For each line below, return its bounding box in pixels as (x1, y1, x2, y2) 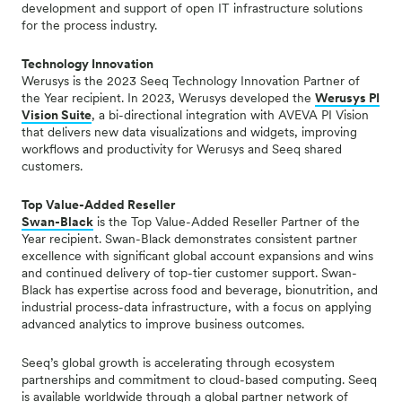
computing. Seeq (282, 372, 377, 387)
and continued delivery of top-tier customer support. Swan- (22, 266, 357, 280)
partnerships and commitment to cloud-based (22, 372, 278, 387)
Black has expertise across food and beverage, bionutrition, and (22, 283, 378, 297)
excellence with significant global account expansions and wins (22, 249, 373, 263)
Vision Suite (22, 108, 92, 122)
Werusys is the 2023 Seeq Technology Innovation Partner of (22, 74, 360, 88)
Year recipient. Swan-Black (22, 232, 174, 246)
